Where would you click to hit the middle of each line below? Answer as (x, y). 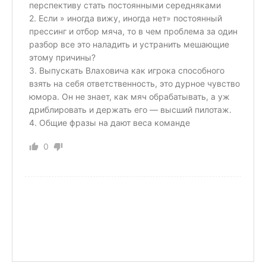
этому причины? (62, 58)
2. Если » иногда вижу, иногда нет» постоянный (126, 18)
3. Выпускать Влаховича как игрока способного (127, 71)
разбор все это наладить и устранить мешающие (129, 45)
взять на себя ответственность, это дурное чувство (134, 84)
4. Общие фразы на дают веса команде (110, 123)
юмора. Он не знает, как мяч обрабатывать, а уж (129, 97)
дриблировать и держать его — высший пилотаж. (130, 110)
